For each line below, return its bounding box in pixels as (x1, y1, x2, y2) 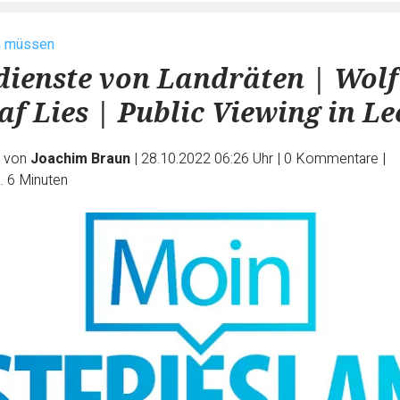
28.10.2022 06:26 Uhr (141, 148, 277, 170)
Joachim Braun (30, 148, 130, 170)
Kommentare (296, 148, 379, 170)
